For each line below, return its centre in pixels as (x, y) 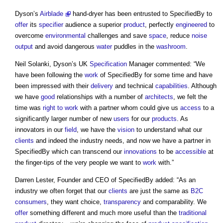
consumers (31, 202)
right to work (60, 108)
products (164, 119)
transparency (122, 202)
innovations (140, 152)
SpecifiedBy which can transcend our (69, 152)
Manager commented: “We (166, 64)
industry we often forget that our (62, 191)
